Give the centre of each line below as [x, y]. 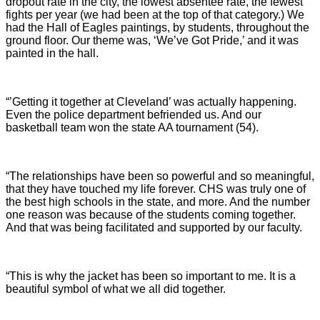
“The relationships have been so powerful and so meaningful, [160, 176]
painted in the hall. [52, 53]
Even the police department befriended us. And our [134, 114]
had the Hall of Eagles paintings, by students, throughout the [157, 27]
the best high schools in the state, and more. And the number [158, 201]
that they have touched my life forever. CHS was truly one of [156, 189]
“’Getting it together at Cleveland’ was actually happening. [151, 101]
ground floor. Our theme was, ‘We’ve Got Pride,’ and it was [152, 40]
